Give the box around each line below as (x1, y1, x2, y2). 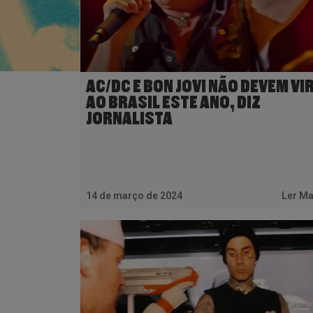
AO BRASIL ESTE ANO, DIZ (86, 94, 261, 112)
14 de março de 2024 (86, 190, 182, 201)
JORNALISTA (86, 110, 173, 128)
